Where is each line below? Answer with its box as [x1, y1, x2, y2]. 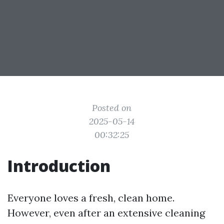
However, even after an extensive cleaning [7, 206, 205, 219]
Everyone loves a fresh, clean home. [7, 191, 174, 204]
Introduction [7, 155, 110, 176]
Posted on [92, 102, 132, 113]
